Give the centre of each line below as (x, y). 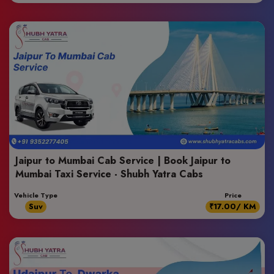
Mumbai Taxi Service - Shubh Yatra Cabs (109, 174)
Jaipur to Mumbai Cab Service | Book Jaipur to (123, 161)
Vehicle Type (36, 195)
